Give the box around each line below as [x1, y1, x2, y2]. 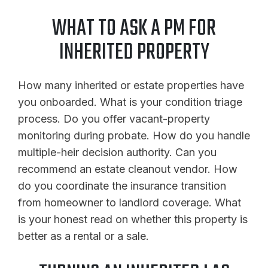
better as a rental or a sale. [18, 229, 149, 242]
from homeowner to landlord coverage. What [18, 196, 241, 209]
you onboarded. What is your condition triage [18, 95, 242, 108]
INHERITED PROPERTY [59, 35, 209, 70]
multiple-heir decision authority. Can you [18, 145, 217, 159]
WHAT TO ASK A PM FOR [52, 11, 216, 46]
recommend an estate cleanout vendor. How [18, 162, 237, 175]
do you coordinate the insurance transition [18, 179, 226, 192]
